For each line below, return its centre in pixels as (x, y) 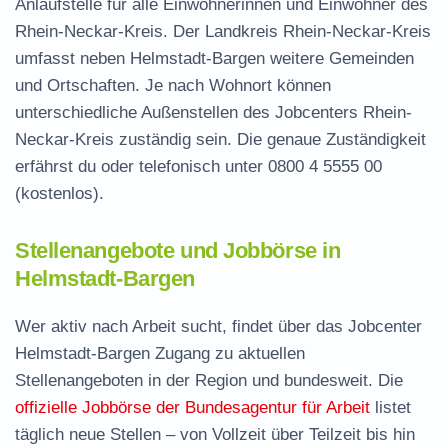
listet (390, 407)
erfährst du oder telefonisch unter (141, 166)
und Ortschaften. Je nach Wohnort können (173, 85)
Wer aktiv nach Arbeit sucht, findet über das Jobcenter (218, 326)
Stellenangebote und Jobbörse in (178, 250)
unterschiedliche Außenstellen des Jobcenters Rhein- (213, 112)
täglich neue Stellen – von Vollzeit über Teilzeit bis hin (215, 434)
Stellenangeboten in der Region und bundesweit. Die (209, 380)
